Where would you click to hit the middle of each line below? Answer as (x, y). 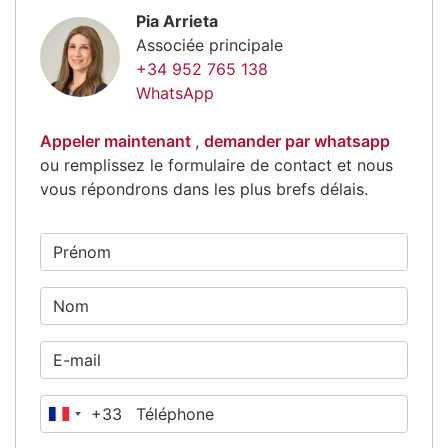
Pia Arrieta (177, 20)
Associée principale (209, 44)
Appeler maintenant (117, 140)
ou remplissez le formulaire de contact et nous (216, 164)
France (84, 418)
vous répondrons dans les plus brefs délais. (204, 188)
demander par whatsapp (297, 140)
